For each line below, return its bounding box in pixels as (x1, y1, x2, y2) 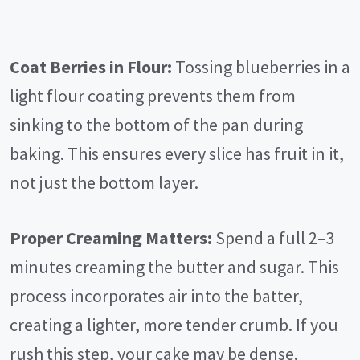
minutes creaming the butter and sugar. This (10, 256, 339, 279)
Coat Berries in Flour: (10, 55, 172, 79)
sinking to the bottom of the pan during (10, 113, 303, 137)
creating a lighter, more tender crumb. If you (10, 313, 338, 337)
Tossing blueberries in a (172, 55, 350, 79)
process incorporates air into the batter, (10, 284, 303, 308)
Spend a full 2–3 (212, 227, 335, 250)
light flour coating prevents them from (10, 84, 296, 108)
